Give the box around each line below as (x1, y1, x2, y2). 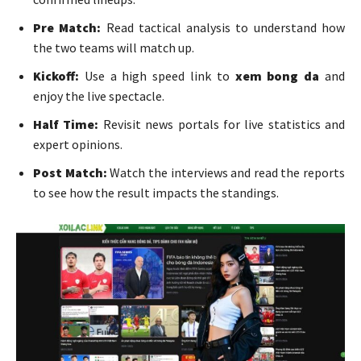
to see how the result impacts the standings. (33, 184, 279, 201)
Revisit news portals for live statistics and (98, 115, 345, 132)
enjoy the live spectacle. (33, 87, 164, 104)
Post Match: (33, 164, 107, 180)
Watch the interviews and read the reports (106, 164, 345, 180)
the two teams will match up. (33, 39, 194, 56)
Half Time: (33, 115, 99, 132)
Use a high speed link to (79, 67, 235, 84)
